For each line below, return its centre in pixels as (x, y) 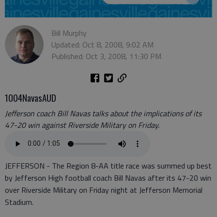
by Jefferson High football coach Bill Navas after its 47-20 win (108, 178)
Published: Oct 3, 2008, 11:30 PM (106, 56)
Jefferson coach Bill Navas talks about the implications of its (103, 113)
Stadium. (19, 202)
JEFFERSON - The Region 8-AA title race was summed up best (108, 165)
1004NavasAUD (31, 97)
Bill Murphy (69, 33)
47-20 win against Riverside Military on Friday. (82, 125)
